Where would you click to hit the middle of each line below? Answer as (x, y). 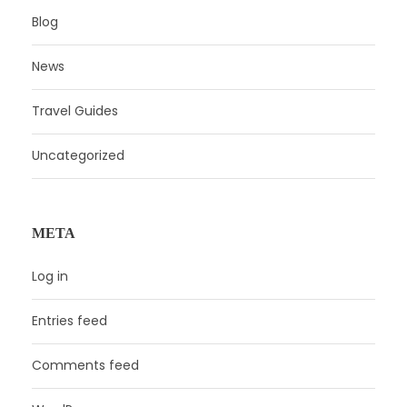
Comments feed (85, 365)
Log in (50, 276)
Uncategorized (78, 155)
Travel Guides (75, 110)
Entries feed (69, 320)
